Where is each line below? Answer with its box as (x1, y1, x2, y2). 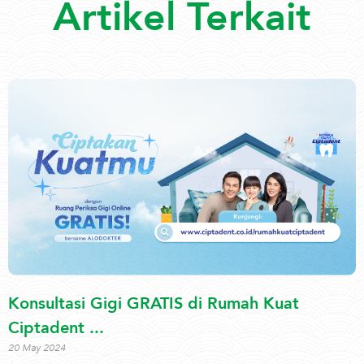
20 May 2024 (8, 341, 66, 355)
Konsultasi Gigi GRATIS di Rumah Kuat (8, 292, 299, 315)
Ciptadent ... (8, 317, 104, 340)
